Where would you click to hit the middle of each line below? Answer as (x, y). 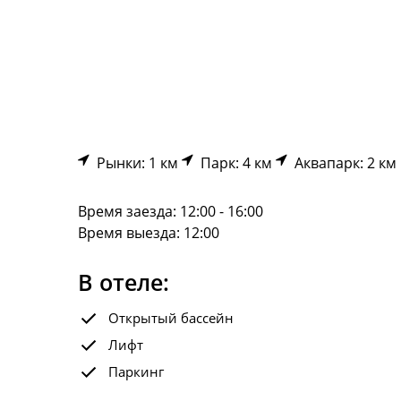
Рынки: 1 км (134, 163)
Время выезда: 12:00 (149, 233)
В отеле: (124, 282)
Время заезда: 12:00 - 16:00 (171, 211)
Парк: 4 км (233, 163)
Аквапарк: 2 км (342, 163)
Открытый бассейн (171, 318)
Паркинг (136, 371)
